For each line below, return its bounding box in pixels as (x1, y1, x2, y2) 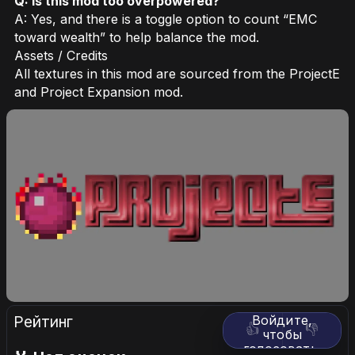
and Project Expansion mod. (14, 83, 183, 100)
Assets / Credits (14, 47, 108, 63)
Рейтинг (13, 311, 73, 331)
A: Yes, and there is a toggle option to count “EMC (14, 10, 317, 27)
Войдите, (251, 311, 313, 328)
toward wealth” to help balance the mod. (14, 29, 259, 45)
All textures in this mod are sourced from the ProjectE (14, 65, 340, 82)
